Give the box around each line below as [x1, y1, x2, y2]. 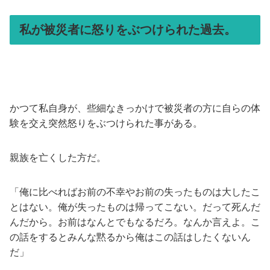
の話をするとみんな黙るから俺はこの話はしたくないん [10, 231, 251, 242]
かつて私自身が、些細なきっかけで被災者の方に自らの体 [10, 102, 260, 113]
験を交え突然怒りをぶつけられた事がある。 [10, 118, 202, 128]
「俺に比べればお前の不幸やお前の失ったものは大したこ [10, 186, 260, 197]
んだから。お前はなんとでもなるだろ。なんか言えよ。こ [10, 216, 260, 227]
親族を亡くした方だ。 [10, 152, 106, 163]
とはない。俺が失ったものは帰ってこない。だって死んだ [10, 201, 260, 212]
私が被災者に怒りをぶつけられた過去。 [19, 22, 236, 36]
